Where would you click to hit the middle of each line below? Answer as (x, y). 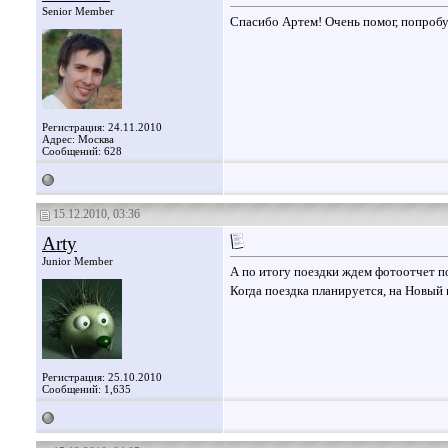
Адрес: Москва (78, 139)
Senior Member (78, 11)
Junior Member (77, 261)
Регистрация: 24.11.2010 (102, 127)
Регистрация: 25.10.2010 (102, 377)
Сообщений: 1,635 (86, 389)
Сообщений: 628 (82, 151)
